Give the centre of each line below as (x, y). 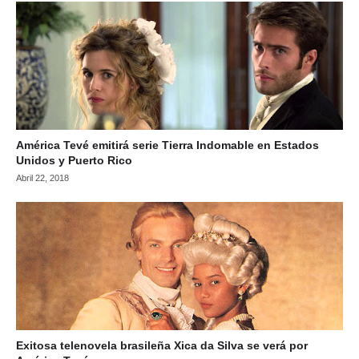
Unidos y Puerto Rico (74, 160)
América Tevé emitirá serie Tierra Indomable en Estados (167, 145)
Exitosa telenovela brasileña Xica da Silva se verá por (162, 345)
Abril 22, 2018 (42, 178)
